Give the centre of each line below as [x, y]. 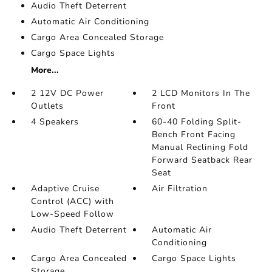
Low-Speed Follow [72, 214]
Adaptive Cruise [65, 189]
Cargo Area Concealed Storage [97, 37]
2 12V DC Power [67, 93]
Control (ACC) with [72, 201]
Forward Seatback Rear [202, 160]
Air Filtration [180, 189]
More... [45, 70]
